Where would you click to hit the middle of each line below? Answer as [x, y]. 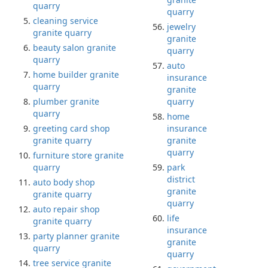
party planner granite [76, 236]
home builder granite [76, 74]
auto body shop [64, 182]
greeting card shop [71, 128]
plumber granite [66, 101]
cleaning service [66, 21]
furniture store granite [78, 155]
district [181, 179]
